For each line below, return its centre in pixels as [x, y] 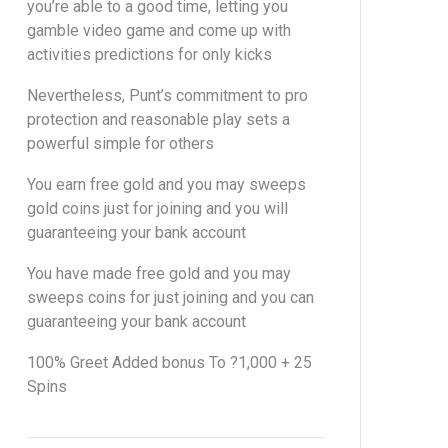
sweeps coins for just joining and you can [170, 297]
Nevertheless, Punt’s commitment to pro [167, 95]
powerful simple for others [120, 143]
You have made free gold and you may [159, 273]
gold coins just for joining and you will [157, 208]
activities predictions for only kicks [149, 54]
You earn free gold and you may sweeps [166, 184]
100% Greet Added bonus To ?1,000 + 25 [169, 362]
